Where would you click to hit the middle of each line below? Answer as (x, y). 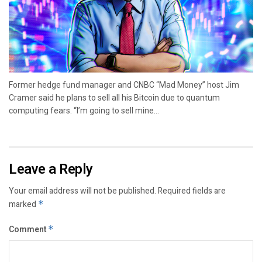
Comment (28, 230)
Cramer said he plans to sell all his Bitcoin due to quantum (114, 98)
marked (23, 205)
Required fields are (192, 191)
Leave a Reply (51, 170)
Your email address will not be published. (82, 191)
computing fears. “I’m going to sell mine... (84, 111)
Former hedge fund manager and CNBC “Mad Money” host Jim (124, 85)
